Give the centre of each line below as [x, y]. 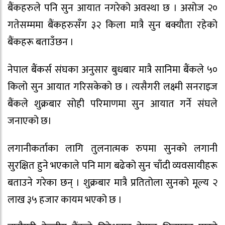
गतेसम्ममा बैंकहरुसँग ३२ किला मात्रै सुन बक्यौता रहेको [113, 25]
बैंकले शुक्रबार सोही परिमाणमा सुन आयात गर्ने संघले [113, 104]
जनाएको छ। [30, 121]
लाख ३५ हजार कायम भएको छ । [65, 200]
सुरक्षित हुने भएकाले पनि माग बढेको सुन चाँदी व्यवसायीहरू [113, 165]
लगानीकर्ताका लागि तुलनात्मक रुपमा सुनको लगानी [113, 148]
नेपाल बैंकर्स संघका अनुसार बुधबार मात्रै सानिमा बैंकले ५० [113, 70]
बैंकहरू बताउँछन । [41, 42]
